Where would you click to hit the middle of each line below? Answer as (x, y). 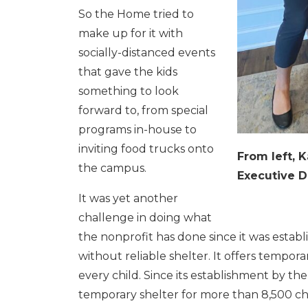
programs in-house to (137, 130)
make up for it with (131, 33)
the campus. (112, 168)
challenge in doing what (145, 218)
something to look (129, 91)
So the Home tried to (136, 14)
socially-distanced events (147, 53)
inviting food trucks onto (146, 149)
